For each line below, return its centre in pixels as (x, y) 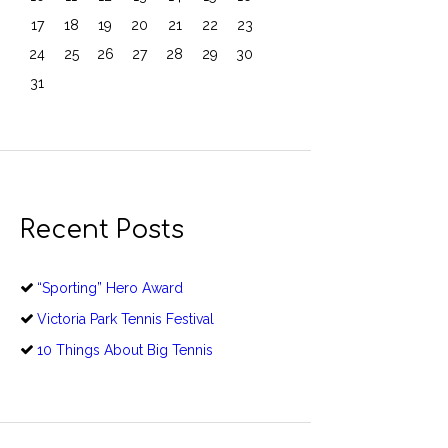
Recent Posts (102, 230)
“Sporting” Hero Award (109, 288)
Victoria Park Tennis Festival (125, 319)
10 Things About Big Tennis (124, 350)
